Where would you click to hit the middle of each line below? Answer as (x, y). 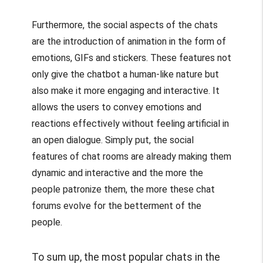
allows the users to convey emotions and (116, 107)
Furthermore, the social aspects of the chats (124, 25)
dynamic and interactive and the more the (117, 173)
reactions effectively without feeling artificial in (130, 123)
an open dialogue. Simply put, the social (112, 140)
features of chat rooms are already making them (131, 156)
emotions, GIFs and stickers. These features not (131, 58)
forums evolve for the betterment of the (116, 205)
